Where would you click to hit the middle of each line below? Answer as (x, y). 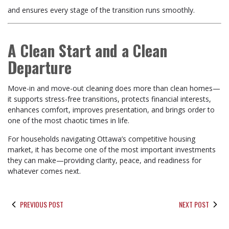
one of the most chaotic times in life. (68, 120)
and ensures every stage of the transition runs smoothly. (101, 10)
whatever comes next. (44, 171)
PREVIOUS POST (42, 204)
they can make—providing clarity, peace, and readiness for (105, 160)
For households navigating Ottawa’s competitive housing (101, 139)
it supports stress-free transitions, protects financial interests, (109, 99)
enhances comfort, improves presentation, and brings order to (111, 110)
